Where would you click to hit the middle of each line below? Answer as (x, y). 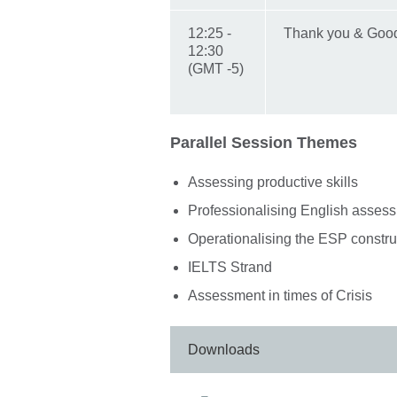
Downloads (224, 350)
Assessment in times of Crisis (280, 296)
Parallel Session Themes (264, 142)
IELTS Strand (230, 268)
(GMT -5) (216, 68)
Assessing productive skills (273, 183)
